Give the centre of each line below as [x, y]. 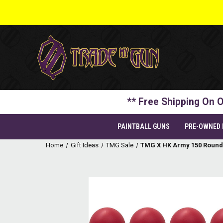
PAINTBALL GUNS [144, 126]
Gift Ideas [84, 145]
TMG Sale [119, 145]
